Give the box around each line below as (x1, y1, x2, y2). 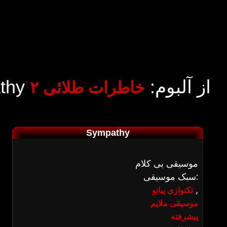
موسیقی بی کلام (135, 158, 198, 169)
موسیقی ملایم (150, 198, 198, 208)
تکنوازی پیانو (152, 185, 193, 195)
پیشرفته (170, 211, 198, 221)
